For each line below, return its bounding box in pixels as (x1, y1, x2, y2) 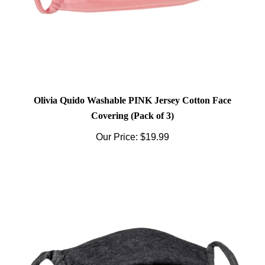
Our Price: (96, 127, 138, 137)
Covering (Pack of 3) (91, 106, 174, 116)
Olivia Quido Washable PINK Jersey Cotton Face (34, 91, 231, 101)
